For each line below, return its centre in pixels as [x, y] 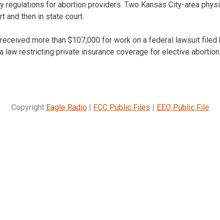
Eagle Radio [66, 107]
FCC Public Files [122, 107]
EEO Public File [183, 107]
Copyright [28, 107]
